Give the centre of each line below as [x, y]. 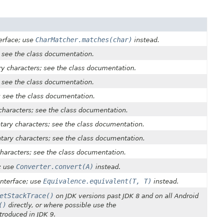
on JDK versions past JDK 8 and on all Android [126, 196]
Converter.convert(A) [55, 166]
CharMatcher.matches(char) [84, 39]
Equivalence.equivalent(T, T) [97, 181]
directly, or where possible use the [61, 205]
